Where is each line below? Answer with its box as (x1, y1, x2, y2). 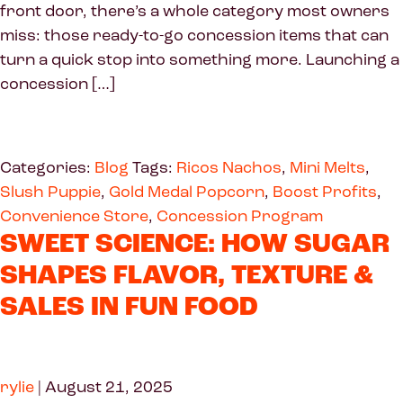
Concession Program (157, 205, 323, 226)
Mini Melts (290, 157, 365, 177)
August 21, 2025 (45, 376, 173, 397)
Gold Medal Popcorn (109, 181, 264, 201)
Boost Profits (273, 181, 377, 201)
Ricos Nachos (176, 157, 282, 177)
